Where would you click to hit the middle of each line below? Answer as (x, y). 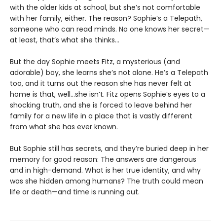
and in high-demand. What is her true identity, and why (105, 170)
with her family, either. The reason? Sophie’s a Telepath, (106, 18)
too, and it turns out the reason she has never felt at (101, 84)
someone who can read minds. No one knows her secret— (110, 29)
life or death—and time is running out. (75, 192)
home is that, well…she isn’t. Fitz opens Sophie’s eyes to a (108, 94)
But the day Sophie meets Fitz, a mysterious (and (95, 62)
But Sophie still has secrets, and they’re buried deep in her (109, 149)
